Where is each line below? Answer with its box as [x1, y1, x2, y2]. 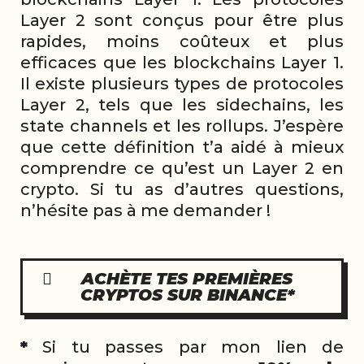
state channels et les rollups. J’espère [20, 115, 344, 136]
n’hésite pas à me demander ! [20, 200, 271, 220]
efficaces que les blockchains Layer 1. [20, 52, 344, 72]
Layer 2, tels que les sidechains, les [20, 94, 344, 115]
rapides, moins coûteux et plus [20, 31, 344, 51]
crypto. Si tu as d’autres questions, [20, 179, 344, 199]
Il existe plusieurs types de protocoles [20, 73, 344, 93]
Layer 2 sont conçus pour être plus [20, 10, 344, 30]
